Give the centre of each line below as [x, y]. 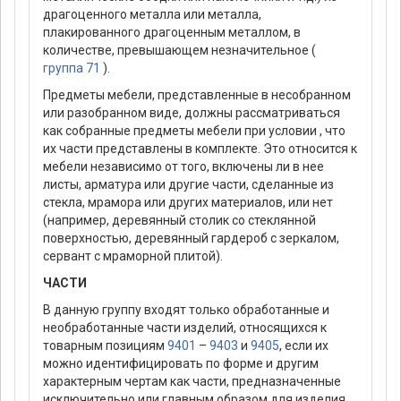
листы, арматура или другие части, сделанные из [188, 185]
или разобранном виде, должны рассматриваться [192, 113]
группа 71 [72, 68]
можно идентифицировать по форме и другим [181, 364]
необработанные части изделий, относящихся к [185, 328]
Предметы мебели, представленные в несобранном [197, 95]
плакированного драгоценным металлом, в [172, 33]
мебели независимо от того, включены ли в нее [183, 167]
